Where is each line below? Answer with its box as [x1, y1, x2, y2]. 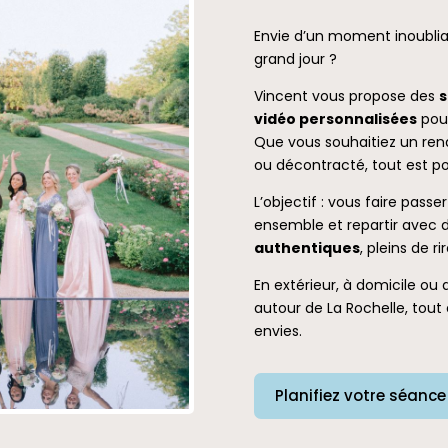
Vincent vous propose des [253, 86, 439, 107]
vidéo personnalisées [253, 109, 417, 130]
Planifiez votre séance [274, 385, 446, 407]
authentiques [253, 238, 360, 259]
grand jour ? [253, 49, 337, 70]
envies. [253, 321, 302, 342]
